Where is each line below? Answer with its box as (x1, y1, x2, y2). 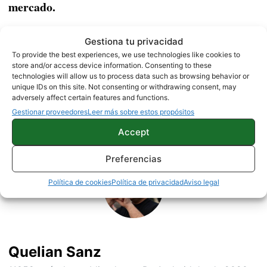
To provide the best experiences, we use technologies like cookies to (12, 50, 240, 59)
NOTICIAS (58, 66, 99, 77)
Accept (117, 126, 150, 138)
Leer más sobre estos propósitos (88, 107, 194, 116)
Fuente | (8, 26, 49, 44)
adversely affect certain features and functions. (12, 93, 169, 102)
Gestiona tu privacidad (84, 36, 183, 47)
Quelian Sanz (8, 243, 101, 260)
